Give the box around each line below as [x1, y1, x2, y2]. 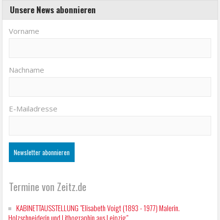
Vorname [9, 26, 40, 36]
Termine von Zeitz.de [9, 179, 87, 194]
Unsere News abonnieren [10, 3, 96, 16]
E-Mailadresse [9, 104, 58, 114]
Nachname [9, 65, 45, 75]
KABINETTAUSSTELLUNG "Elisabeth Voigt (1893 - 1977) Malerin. [16, 202, 180, 214]
